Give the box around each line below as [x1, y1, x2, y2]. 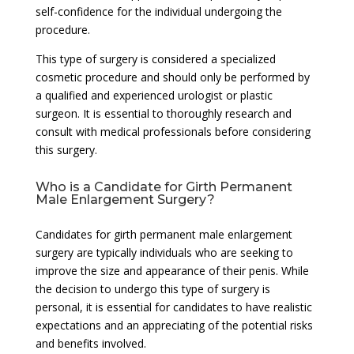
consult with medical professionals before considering [35, 123, 311, 139]
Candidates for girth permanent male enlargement [35, 226, 292, 242]
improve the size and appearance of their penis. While [35, 262, 309, 278]
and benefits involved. [35, 335, 146, 351]
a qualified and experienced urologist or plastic [35, 87, 273, 103]
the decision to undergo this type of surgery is [35, 281, 270, 296]
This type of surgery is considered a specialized [35, 51, 276, 66]
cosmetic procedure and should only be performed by [35, 69, 310, 85]
